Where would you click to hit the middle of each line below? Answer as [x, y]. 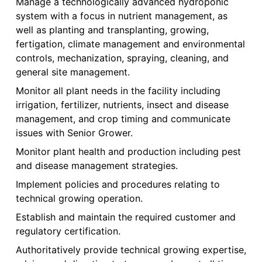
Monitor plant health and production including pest [128, 152]
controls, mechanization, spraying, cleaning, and [122, 58]
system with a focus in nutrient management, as [121, 16]
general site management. [73, 72]
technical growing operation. [79, 199]
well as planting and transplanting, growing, [112, 30]
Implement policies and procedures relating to [118, 185]
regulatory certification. [68, 231]
